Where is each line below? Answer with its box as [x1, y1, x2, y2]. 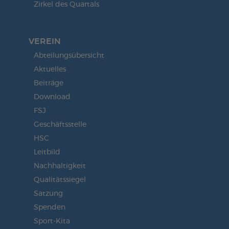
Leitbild [33, 148, 60, 156]
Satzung [33, 190, 63, 197]
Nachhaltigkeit [33, 162, 86, 170]
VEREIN [28, 37, 61, 45]
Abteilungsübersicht [33, 52, 104, 59]
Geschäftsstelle [33, 121, 86, 128]
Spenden [33, 203, 65, 211]
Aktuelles [33, 65, 66, 73]
